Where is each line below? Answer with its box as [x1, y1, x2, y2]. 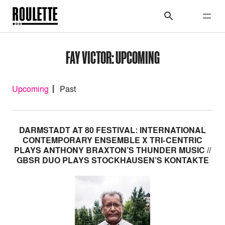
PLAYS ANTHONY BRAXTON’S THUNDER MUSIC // [14, 145, 211, 156]
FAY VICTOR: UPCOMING [65, 48, 160, 66]
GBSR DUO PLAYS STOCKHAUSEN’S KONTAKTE [16, 155, 209, 166]
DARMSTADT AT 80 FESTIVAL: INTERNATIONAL [19, 125, 206, 136]
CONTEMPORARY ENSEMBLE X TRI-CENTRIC [23, 135, 202, 146]
